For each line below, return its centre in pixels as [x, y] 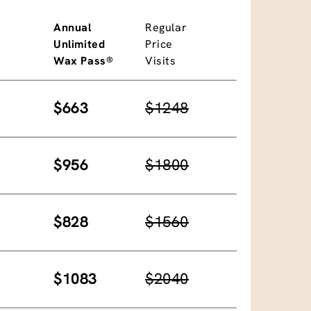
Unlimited [79, 44]
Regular [166, 27]
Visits [161, 60]
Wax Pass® [84, 60]
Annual [73, 27]
